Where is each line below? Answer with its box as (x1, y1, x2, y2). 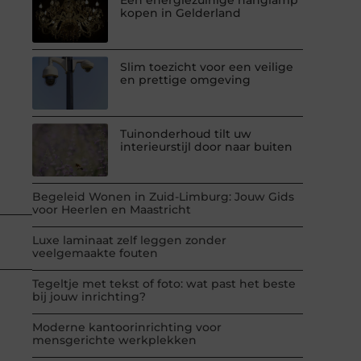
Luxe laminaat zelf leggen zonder (32, 232, 226, 247)
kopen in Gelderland (120, 5, 242, 20)
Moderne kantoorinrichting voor (32, 319, 222, 334)
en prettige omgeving (120, 72, 251, 87)
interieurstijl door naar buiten (120, 139, 293, 154)
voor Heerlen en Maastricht (32, 201, 191, 217)
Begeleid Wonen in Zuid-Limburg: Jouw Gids (32, 189, 294, 204)
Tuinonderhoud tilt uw (120, 126, 252, 141)
